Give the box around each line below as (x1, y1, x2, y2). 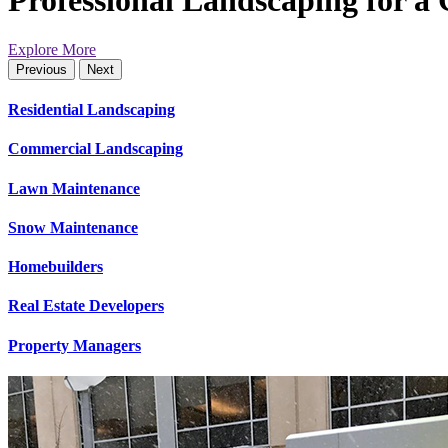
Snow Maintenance (8, 218, 138, 236)
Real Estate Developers (8, 297, 164, 315)
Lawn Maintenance (8, 179, 140, 197)
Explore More (8, 40, 96, 58)
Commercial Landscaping (8, 140, 183, 158)
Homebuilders (8, 258, 103, 276)
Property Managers (8, 336, 141, 354)
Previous (16, 61, 67, 77)
